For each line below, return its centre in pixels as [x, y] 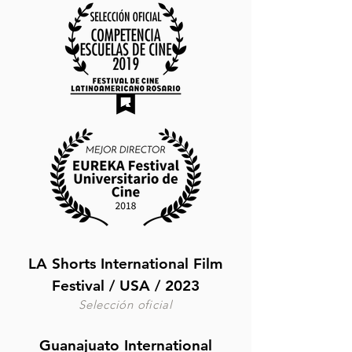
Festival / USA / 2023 [126, 286]
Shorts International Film [135, 264]
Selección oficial [126, 304]
